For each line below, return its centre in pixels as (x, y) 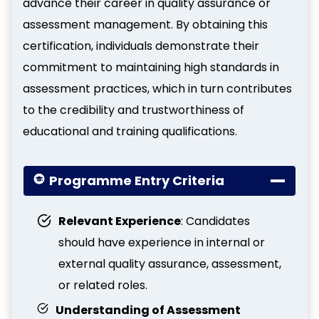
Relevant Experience (120, 221)
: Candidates (215, 221)
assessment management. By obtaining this (145, 24)
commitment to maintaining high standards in (151, 67)
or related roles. (103, 285)
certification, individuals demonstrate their (141, 46)
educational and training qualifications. (130, 131)
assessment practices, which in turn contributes (157, 88)
